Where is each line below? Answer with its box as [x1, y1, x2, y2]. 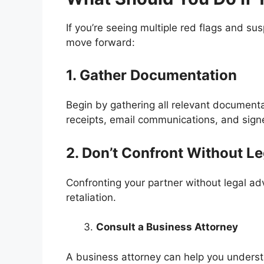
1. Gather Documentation [66, 67, 237, 84]
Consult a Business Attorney [96, 221, 238, 233]
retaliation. [66, 191, 119, 203]
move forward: [66, 36, 135, 48]
